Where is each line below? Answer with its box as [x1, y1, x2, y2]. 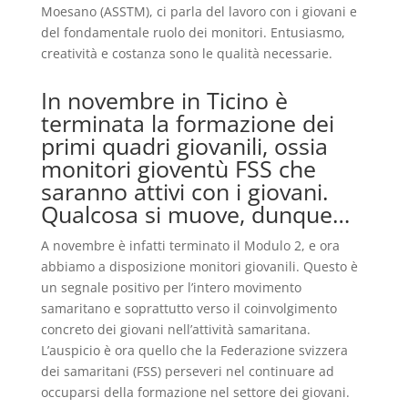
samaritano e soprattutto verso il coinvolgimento [40, 300, 337, 317]
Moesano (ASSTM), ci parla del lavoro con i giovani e [40, 3, 357, 20]
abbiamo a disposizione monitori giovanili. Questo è [40, 258, 358, 275]
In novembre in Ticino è [40, 85, 288, 116]
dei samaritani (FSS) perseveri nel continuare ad [40, 362, 334, 380]
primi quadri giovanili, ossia [40, 130, 328, 161]
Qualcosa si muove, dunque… [40, 199, 350, 229]
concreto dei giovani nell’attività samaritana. [40, 321, 311, 338]
